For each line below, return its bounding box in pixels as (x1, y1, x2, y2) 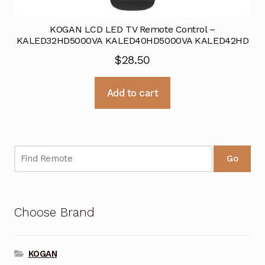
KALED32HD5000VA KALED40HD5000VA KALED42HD (16, 34, 249, 46)
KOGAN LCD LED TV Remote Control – (50, 23, 215, 35)
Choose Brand (14, 205, 95, 220)
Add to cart (106, 86, 159, 99)
